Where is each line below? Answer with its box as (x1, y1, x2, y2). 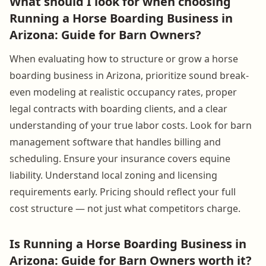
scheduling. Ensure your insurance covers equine (9, 151, 230, 165)
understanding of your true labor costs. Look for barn (9, 118, 252, 132)
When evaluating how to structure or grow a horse (9, 52, 238, 65)
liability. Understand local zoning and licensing (9, 168, 217, 182)
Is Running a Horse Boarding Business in (9, 235, 246, 252)
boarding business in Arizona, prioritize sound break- (9, 68, 249, 82)
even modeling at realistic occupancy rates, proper (9, 85, 237, 99)
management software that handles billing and (9, 135, 221, 148)
